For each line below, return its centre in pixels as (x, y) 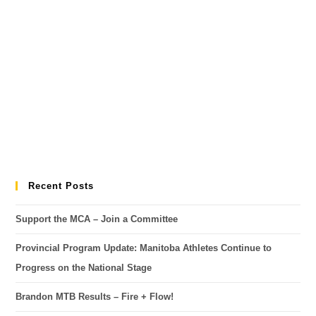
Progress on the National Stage (84, 268)
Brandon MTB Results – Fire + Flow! (95, 297)
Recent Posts (61, 186)
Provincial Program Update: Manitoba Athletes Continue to (144, 248)
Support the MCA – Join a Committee (97, 219)
